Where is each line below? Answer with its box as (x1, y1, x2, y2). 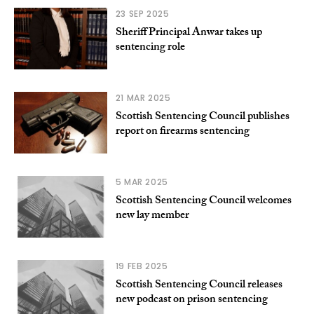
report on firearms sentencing (115, 122, 250, 142)
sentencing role (115, 38, 185, 57)
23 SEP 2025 (115, 7, 170, 20)
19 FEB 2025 (115, 259, 168, 272)
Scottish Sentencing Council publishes (115, 107, 289, 127)
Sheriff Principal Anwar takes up (115, 23, 262, 43)
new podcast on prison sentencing (115, 290, 268, 310)
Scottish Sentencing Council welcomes (115, 191, 292, 211)
